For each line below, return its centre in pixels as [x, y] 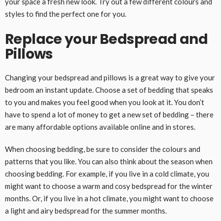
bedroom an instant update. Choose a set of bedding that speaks [109, 90]
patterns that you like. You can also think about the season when [109, 161]
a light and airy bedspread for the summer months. [86, 210]
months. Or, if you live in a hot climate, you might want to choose [109, 198]
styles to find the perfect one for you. [66, 14]
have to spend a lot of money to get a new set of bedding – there [109, 114]
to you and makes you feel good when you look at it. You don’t [105, 102]
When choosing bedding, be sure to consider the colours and [103, 149]
